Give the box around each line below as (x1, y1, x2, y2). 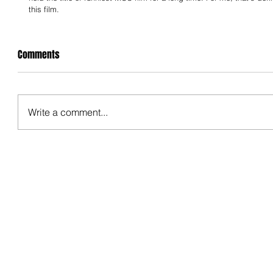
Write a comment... (28, 106, 108, 119)
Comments (18, 48, 60, 62)
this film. (29, 4, 59, 15)
